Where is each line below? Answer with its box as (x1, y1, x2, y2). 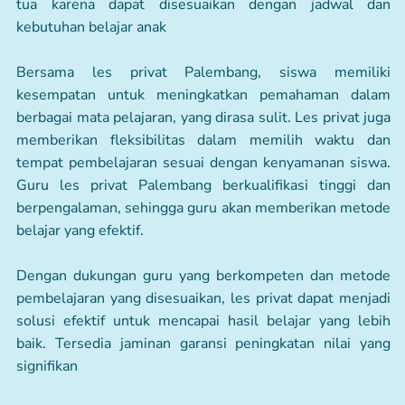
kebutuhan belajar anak (16, 16, 166, 37)
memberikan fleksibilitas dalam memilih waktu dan (16, 129, 391, 150)
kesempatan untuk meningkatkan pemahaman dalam (16, 84, 391, 105)
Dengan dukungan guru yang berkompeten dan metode (16, 265, 391, 286)
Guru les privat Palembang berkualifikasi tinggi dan (16, 174, 391, 195)
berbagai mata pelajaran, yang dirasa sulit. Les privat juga (16, 107, 391, 127)
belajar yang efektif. (16, 220, 144, 240)
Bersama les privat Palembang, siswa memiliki (16, 61, 391, 82)
